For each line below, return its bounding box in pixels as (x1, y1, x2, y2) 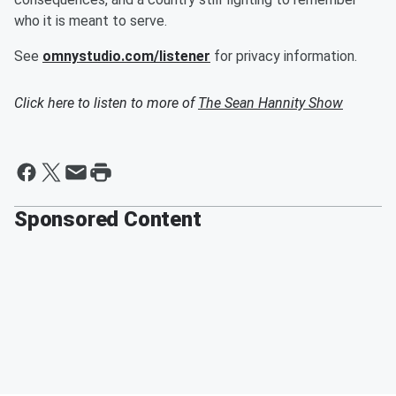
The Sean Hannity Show (198, 95, 343, 111)
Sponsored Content (14, 207, 202, 232)
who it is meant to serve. (14, 12, 167, 29)
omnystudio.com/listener (42, 48, 210, 65)
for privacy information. (210, 48, 357, 65)
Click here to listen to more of (14, 95, 198, 111)
